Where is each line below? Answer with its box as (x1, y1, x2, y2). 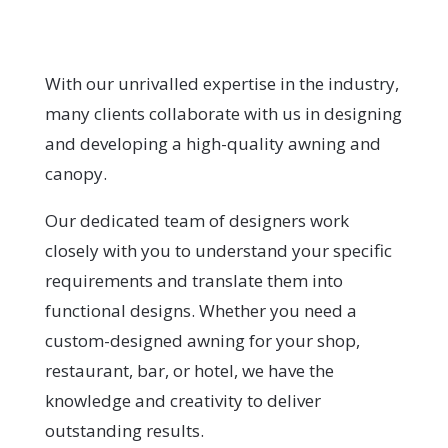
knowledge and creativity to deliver (44, 388, 321, 412)
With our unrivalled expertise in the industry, (44, 71, 399, 95)
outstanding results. (44, 418, 204, 442)
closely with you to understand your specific (44, 238, 392, 262)
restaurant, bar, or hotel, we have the (44, 358, 334, 382)
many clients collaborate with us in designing (44, 101, 402, 125)
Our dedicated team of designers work (44, 208, 349, 232)
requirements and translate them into (44, 268, 343, 292)
